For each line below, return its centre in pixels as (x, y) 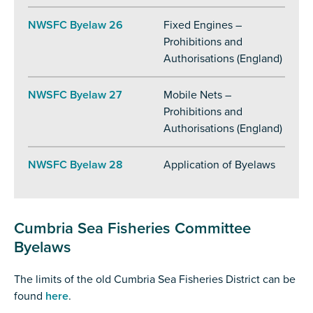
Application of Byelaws (219, 165)
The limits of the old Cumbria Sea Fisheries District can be (155, 280)
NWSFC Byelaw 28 (75, 165)
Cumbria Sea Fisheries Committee (132, 229)
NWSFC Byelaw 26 (75, 26)
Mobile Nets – (197, 95)
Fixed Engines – (203, 26)
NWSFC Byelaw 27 (75, 95)
